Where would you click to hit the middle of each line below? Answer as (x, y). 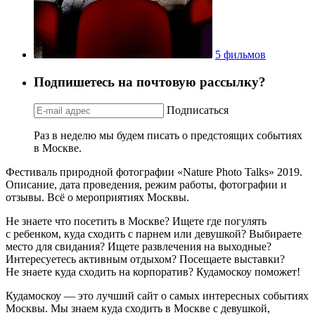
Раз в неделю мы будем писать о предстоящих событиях (168, 135)
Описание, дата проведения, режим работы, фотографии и (146, 184)
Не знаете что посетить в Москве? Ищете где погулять (136, 221)
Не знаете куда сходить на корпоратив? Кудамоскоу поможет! (153, 271)
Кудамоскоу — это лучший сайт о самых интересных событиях (157, 295)
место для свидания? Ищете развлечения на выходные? (139, 246)
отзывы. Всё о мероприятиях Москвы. (97, 197)
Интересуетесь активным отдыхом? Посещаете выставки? (145, 259)
